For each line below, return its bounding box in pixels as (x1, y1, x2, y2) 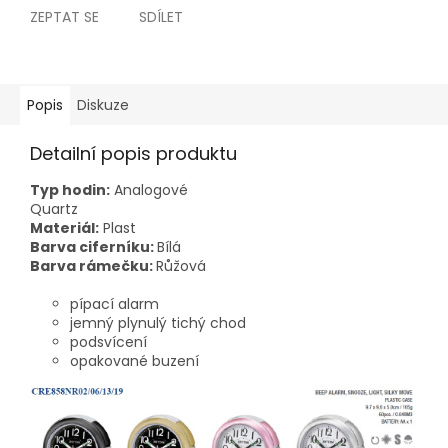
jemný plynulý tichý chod (70, 313, 246, 334)
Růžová (156, 256, 206, 277)
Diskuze (77, 95, 129, 116)
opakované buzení (70, 351, 199, 372)
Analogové (110, 180, 188, 201)
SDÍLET (139, 7, 183, 28)
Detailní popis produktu (30, 141, 237, 167)
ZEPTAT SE (30, 7, 99, 28)
